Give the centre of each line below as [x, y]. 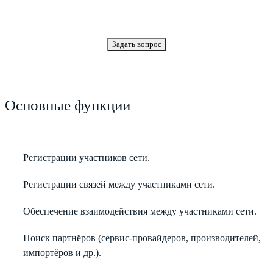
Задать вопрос [136, 44]
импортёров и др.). [62, 252]
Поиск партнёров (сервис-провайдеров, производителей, [142, 238]
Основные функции [68, 105]
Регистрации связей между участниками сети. [119, 184]
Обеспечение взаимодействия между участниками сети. [140, 211]
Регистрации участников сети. [87, 157]
